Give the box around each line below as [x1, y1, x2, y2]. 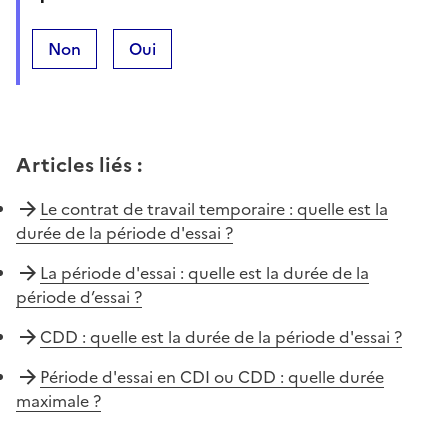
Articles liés [16, 149, 132, 180]
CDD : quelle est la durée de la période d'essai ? [40, 324, 402, 349]
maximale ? [16, 388, 101, 413]
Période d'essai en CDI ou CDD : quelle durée [40, 364, 384, 389]
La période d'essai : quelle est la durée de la [40, 260, 369, 285]
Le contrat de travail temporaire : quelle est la [40, 196, 388, 221]
